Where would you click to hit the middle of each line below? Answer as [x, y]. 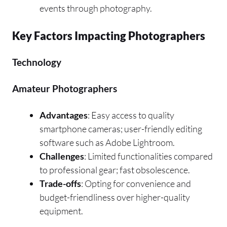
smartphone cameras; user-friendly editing [121, 128]
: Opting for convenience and [136, 183]
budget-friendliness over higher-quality [115, 197]
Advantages [64, 115]
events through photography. [96, 8]
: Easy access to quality [131, 115]
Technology [37, 62]
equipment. [61, 211]
